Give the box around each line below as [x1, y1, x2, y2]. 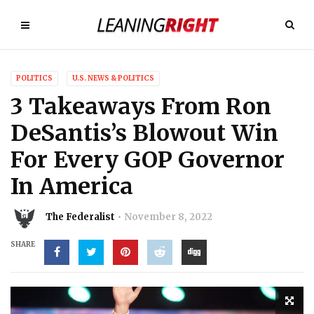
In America [11, 172, 133, 200]
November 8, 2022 [124, 211, 212, 223]
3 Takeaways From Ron [11, 93, 271, 121]
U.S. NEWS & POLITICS [72, 74, 154, 83]
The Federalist [46, 211, 115, 223]
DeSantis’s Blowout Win [11, 119, 278, 147]
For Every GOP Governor [11, 146, 285, 174]
